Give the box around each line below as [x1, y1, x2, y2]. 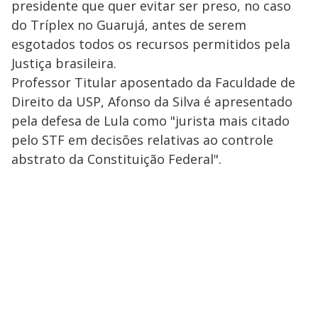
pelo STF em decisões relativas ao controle [11, 131, 273, 149]
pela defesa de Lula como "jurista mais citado [11, 112, 290, 130]
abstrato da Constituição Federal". [11, 150, 221, 168]
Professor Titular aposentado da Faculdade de [11, 74, 295, 92]
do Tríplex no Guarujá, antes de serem [11, 16, 246, 34]
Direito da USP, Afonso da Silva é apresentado [11, 93, 292, 111]
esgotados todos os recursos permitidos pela [11, 35, 290, 53]
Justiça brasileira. [11, 55, 116, 72]
